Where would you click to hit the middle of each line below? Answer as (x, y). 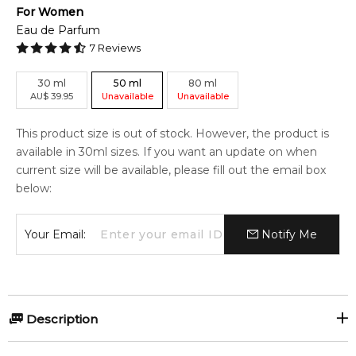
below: (34, 188)
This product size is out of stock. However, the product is (172, 133)
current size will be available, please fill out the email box (171, 170)
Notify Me (287, 234)
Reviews (118, 48)
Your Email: (55, 234)
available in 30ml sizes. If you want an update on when (166, 152)
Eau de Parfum (58, 30)
